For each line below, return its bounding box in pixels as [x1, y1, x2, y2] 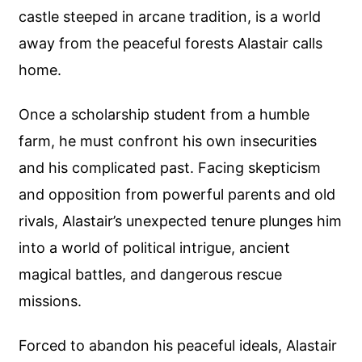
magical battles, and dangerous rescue [19, 265, 283, 283]
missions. [19, 292, 82, 309]
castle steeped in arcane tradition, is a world [19, 8, 322, 26]
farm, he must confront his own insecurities [19, 132, 318, 149]
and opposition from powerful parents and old [19, 185, 336, 203]
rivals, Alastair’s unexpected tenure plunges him [19, 212, 343, 229]
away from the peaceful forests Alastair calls [19, 35, 323, 53]
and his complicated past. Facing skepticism [19, 158, 322, 176]
